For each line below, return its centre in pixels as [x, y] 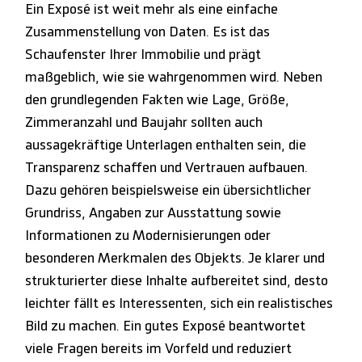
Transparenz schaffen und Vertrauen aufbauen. [167, 168]
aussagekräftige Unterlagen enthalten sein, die [166, 145]
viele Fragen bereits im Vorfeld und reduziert [159, 349]
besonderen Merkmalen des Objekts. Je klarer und [175, 258]
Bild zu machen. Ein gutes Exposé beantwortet [166, 326]
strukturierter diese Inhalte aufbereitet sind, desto [177, 281]
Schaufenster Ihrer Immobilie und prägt [143, 55]
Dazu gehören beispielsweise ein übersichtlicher [168, 190]
